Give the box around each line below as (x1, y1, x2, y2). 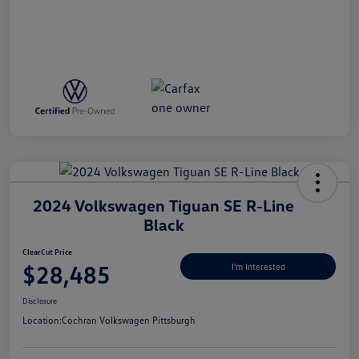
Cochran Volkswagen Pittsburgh (62, 313, 196, 326)
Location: (22, 313, 62, 326)
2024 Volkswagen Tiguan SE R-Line (33, 195, 295, 215)
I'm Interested (231, 261, 285, 272)
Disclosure (22, 295, 57, 305)
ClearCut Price (22, 246, 72, 256)
